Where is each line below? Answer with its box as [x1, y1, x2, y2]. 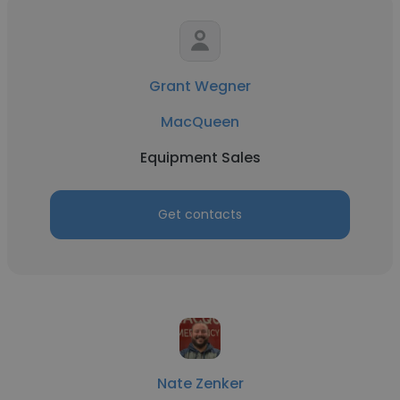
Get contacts [158, 205, 242, 223]
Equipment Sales [139, 147, 261, 168]
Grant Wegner [149, 76, 251, 96]
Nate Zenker [156, 373, 244, 394]
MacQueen [161, 112, 239, 132]
